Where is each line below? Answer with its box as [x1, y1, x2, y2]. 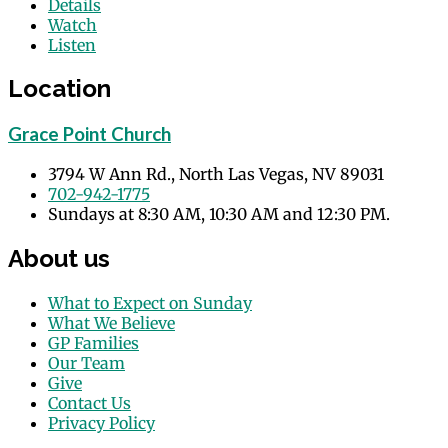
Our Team [48, 352, 125, 373]
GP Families [48, 332, 139, 353]
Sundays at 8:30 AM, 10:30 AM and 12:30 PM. [48, 204, 390, 225]
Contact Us [48, 392, 131, 413]
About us [8, 243, 110, 273]
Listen [48, 34, 96, 55]
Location [8, 74, 111, 104]
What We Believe [48, 312, 175, 333]
